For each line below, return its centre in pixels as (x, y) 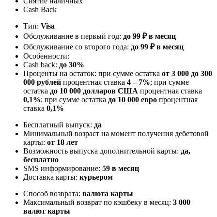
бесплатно (41, 159)
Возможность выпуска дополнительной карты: (102, 151)
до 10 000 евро (132, 99)
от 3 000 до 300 (187, 73)
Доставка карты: (51, 177)
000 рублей (42, 82)
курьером (96, 177)
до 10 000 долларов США (94, 91)
